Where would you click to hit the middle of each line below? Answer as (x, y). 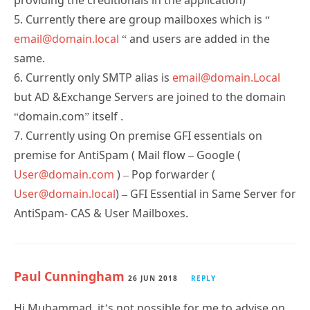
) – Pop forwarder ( (165, 174)
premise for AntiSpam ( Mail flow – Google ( (127, 155)
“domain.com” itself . (69, 116)
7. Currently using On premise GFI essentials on (138, 135)
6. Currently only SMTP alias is (93, 77)
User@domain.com (64, 174)
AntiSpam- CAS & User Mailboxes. (101, 213)
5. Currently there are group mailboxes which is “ (142, 19)
